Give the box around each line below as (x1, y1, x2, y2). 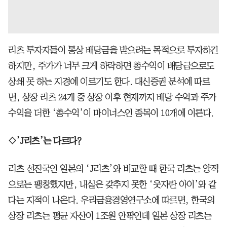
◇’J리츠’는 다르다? (8, 136, 81, 145)
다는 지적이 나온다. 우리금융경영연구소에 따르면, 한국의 (8, 195, 215, 205)
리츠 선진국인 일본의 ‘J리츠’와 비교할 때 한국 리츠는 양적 (8, 164, 218, 173)
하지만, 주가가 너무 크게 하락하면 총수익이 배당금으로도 (8, 61, 214, 70)
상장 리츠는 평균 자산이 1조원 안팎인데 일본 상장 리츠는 (8, 211, 211, 220)
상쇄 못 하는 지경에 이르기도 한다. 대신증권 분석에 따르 (8, 77, 210, 86)
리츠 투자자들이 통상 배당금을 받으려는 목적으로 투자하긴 (8, 45, 218, 55)
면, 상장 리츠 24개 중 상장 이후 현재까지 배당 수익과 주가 (8, 92, 216, 102)
